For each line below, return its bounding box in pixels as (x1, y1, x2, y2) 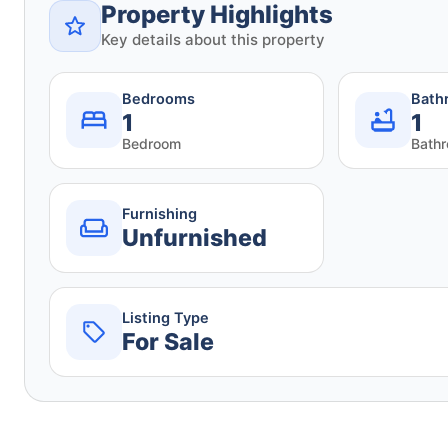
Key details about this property (101, 29, 325, 49)
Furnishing (122, 205, 197, 224)
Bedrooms (122, 89, 195, 108)
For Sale (122, 328, 214, 357)
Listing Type (122, 309, 209, 328)
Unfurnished (122, 224, 267, 253)
